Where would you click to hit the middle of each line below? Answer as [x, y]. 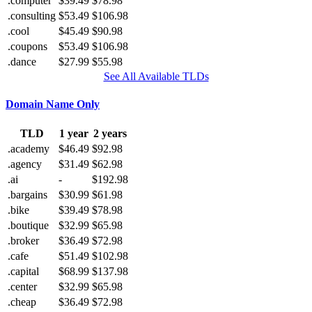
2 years [110, 133]
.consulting [32, 16]
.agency [25, 164]
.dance [22, 62]
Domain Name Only [53, 104]
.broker [23, 240]
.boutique [28, 225]
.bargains [28, 194]
